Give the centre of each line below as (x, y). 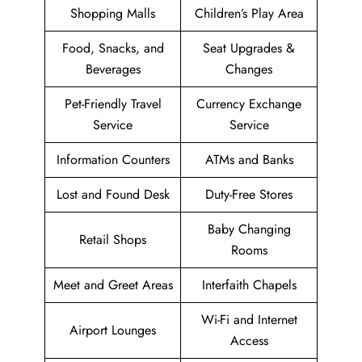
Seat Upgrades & (249, 48)
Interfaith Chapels (249, 285)
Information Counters (113, 160)
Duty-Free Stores (249, 195)
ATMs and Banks (249, 160)
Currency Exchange (249, 104)
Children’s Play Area (249, 14)
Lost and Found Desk (113, 195)
